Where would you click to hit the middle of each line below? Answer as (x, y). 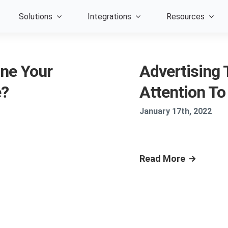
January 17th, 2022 (176, 111)
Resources (186, 16)
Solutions (36, 16)
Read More (162, 159)
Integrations (110, 16)
